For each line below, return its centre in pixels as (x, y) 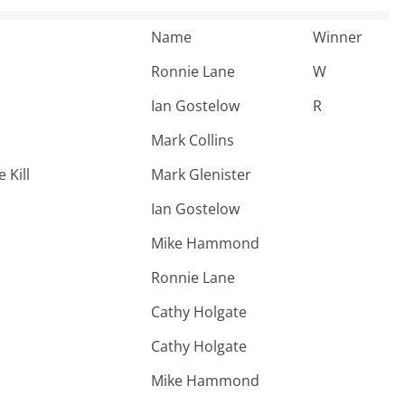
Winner (338, 37)
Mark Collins (193, 140)
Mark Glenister (201, 174)
